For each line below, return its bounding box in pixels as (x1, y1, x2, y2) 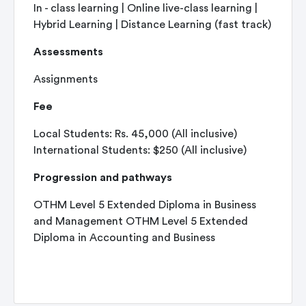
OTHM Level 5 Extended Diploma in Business (33, 199, 256, 210)
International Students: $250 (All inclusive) (33, 145, 247, 156)
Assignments (33, 74, 98, 85)
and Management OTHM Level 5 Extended (33, 216, 248, 227)
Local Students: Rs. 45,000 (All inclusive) (33, 128, 237, 139)
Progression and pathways (33, 172, 172, 183)
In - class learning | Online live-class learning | (33, 3, 258, 14)
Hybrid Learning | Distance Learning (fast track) (33, 19, 271, 30)
